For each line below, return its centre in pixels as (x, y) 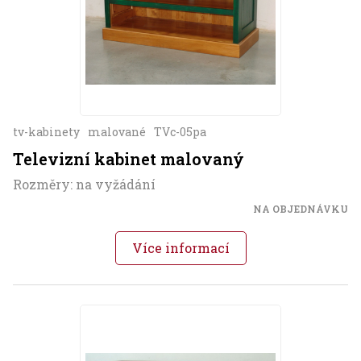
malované (117, 131)
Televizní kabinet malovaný (129, 158)
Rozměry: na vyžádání (84, 184)
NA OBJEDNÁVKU (301, 208)
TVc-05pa (180, 131)
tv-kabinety (46, 131)
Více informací (180, 247)
